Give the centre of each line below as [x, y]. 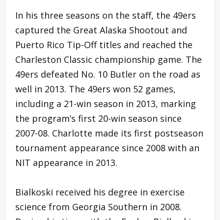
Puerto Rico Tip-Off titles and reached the [104, 44]
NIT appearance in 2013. [66, 162]
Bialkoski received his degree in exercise [100, 192]
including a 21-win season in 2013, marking [106, 103]
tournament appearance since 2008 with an [107, 148]
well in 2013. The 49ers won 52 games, [96, 89]
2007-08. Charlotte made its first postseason [109, 133]
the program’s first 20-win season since [98, 118]
